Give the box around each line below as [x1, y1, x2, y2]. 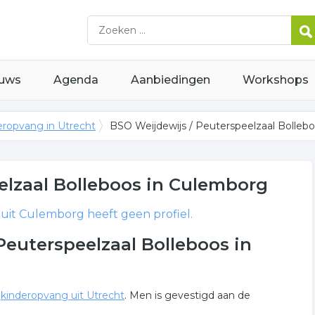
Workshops [243, 73, 309, 86]
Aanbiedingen [131, 73, 210, 86]
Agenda [53, 73, 98, 86]
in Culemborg [141, 174, 268, 195]
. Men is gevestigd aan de [124, 289, 250, 302]
